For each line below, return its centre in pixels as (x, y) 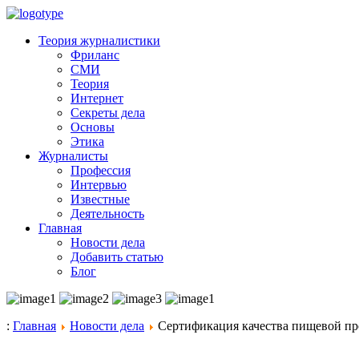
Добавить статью (117, 257)
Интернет (97, 98)
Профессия (101, 170)
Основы (93, 127)
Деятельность (107, 214)
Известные (100, 199)
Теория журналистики (99, 40)
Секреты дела (108, 113)
